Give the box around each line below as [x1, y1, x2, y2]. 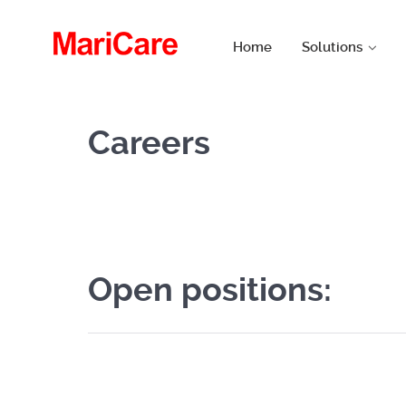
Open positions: [88, 271, 332, 309]
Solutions [301, 39, 362, 56]
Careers [88, 124, 210, 162]
